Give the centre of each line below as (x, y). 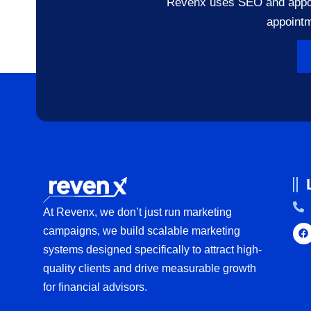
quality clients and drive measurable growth (150, 268)
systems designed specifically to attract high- (152, 250)
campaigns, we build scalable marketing (142, 231)
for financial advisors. (95, 287)
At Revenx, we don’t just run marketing (137, 212)
